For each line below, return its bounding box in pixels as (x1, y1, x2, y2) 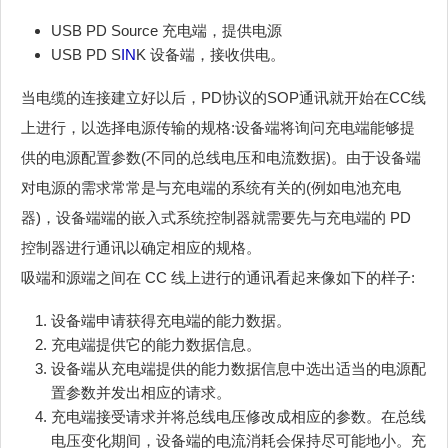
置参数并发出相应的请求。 (51, 384, 231, 402)
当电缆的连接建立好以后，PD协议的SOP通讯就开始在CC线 (21, 89, 426, 107)
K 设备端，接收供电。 (136, 46, 285, 64)
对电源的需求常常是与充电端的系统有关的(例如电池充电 (21, 179, 401, 197)
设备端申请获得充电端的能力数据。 (51, 312, 291, 330)
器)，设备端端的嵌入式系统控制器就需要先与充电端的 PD (21, 209, 411, 227)
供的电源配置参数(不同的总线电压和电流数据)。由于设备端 (21, 149, 421, 167)
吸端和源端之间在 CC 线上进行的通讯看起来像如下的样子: (21, 269, 415, 287)
